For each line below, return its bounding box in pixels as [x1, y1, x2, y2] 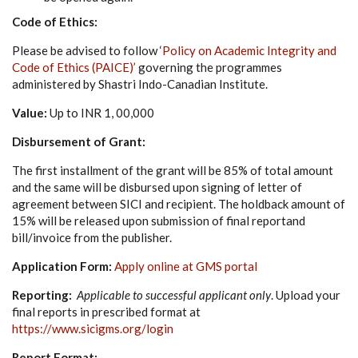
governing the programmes [136, 59, 282, 74]
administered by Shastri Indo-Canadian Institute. [12, 76, 268, 91]
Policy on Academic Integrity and [162, 42, 336, 58]
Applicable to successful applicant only [77, 287, 271, 302]
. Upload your [271, 287, 340, 302]
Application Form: [12, 258, 114, 273]
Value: [12, 105, 50, 120]
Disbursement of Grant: [12, 133, 145, 149]
